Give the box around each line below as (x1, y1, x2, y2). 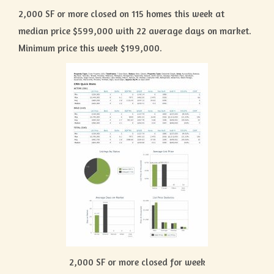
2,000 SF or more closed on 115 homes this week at (18, 7, 224, 20)
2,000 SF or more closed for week (68, 256, 206, 268)
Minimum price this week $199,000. (18, 42, 162, 54)
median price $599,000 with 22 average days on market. (18, 24, 254, 37)
